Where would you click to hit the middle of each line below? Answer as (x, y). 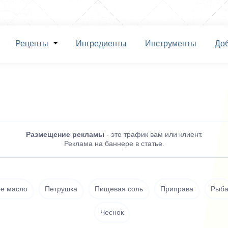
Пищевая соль (119, 189)
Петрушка (61, 189)
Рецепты (32, 44)
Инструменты (170, 44)
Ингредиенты (101, 44)
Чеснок (112, 212)
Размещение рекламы (65, 134)
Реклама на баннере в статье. (114, 144)
